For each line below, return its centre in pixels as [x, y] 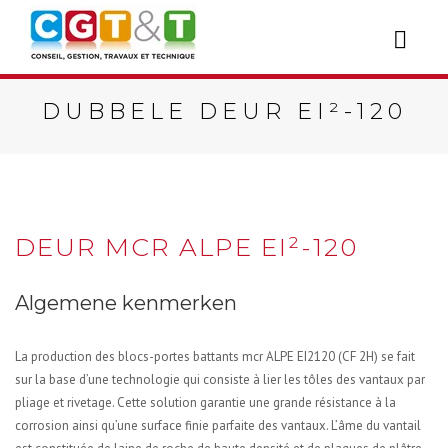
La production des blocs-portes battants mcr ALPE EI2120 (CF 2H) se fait [215, 356]
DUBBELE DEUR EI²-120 [224, 111]
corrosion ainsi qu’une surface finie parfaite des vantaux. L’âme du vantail [218, 425]
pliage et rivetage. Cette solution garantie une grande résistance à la [205, 402]
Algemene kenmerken [126, 303]
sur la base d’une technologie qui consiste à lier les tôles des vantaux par [220, 379]
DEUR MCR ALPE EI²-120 [186, 247]
